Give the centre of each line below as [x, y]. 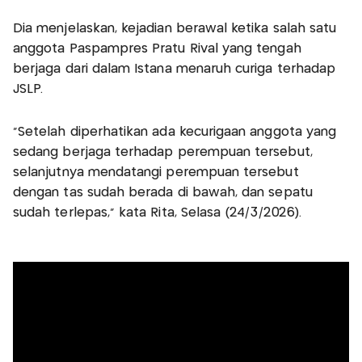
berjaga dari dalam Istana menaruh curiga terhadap [175, 69]
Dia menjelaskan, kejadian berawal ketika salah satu [175, 28]
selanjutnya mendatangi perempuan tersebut [156, 172]
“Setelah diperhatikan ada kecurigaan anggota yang [175, 132]
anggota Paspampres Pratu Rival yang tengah [157, 48]
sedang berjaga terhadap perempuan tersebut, [163, 152]
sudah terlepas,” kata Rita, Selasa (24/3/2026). [158, 213]
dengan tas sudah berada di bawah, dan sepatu [163, 192]
